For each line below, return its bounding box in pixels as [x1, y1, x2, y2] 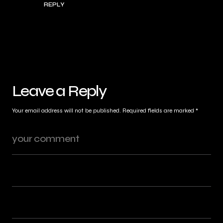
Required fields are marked [122, 107, 196, 114]
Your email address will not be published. [12, 107, 121, 114]
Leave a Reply [12, 81, 107, 101]
